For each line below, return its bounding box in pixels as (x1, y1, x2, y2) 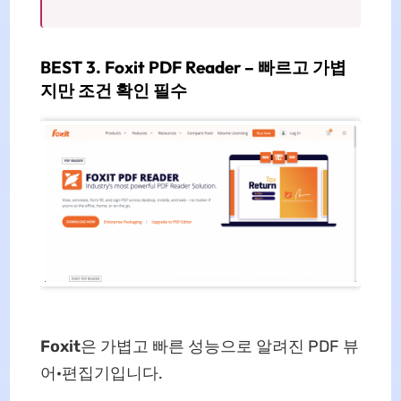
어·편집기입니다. (39, 363, 163, 383)
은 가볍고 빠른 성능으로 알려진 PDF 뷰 (80, 336, 359, 356)
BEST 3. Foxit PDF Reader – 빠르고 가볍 (39, 55, 346, 78)
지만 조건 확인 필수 (39, 79, 187, 101)
